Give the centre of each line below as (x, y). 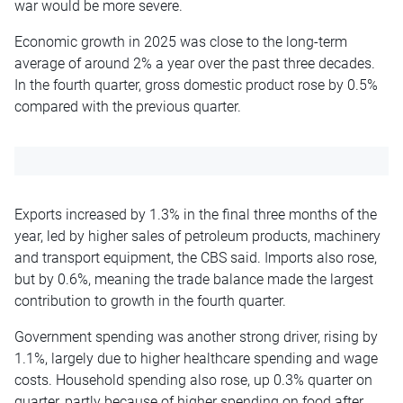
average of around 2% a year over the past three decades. (195, 63)
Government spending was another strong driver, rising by (196, 336)
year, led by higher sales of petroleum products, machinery (197, 236)
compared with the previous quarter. (128, 106)
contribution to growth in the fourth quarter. (150, 300)
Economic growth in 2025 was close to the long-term (181, 41)
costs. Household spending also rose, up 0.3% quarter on (193, 380)
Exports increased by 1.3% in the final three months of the (196, 214)
